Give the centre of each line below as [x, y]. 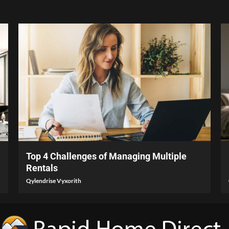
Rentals [42, 168]
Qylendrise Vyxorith [53, 181]
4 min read [40, 129]
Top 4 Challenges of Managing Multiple [106, 156]
